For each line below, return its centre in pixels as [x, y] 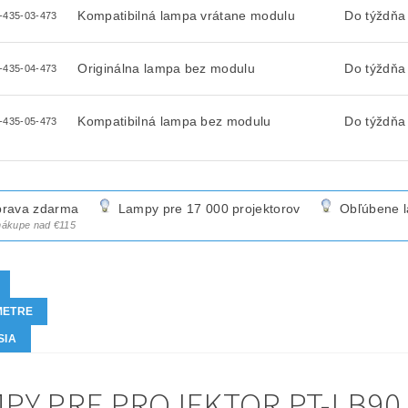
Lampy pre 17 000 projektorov [209, 209]
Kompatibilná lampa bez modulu [174, 121]
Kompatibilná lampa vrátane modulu [186, 15]
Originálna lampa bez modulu [167, 68]
